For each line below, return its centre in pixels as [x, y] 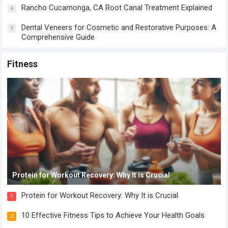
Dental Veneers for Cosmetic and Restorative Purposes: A [119, 28]
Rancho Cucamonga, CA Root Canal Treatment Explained [117, 8]
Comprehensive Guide [58, 37]
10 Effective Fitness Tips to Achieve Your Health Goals [113, 215]
